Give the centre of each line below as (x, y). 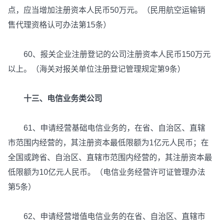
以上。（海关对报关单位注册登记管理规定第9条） (96, 69)
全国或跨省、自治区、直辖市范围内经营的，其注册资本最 (110, 158)
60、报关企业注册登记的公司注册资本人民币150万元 (109, 55)
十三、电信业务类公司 (63, 99)
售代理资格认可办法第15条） (59, 25)
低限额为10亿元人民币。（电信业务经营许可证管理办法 (107, 172)
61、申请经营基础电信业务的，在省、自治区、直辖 (107, 128)
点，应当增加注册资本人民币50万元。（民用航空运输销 (107, 10)
